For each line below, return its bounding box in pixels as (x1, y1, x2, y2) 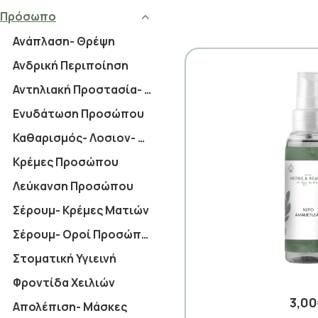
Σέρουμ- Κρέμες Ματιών (13, 202, 149, 218)
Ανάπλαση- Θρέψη (13, 33, 115, 49)
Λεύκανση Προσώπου (13, 178, 133, 194)
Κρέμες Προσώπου (13, 154, 119, 170)
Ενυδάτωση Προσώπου (13, 106, 144, 121)
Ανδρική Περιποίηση (13, 57, 128, 73)
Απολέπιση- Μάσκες (13, 299, 127, 314)
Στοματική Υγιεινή (13, 251, 116, 266)
